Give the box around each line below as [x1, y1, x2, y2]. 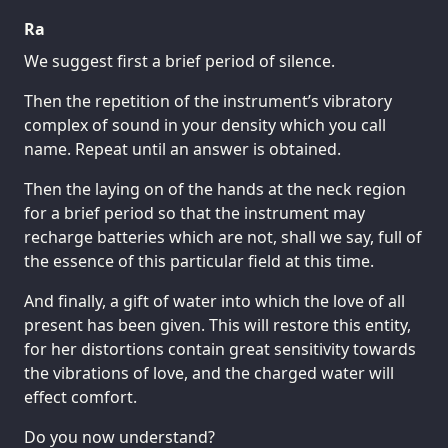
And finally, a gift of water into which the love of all [24, 289, 405, 312]
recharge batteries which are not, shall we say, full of [24, 225, 422, 248]
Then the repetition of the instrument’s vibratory [24, 89, 392, 112]
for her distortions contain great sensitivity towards [24, 337, 416, 360]
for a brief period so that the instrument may [24, 201, 365, 224]
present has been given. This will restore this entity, [24, 313, 411, 336]
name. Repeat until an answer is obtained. [24, 137, 341, 160]
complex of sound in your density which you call [24, 113, 386, 136]
